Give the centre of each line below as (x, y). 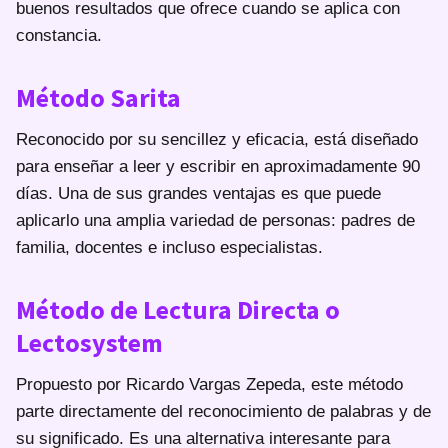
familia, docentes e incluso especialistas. (169, 247)
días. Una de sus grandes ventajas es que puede (198, 193)
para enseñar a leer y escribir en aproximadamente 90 (218, 166)
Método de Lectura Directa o (178, 309)
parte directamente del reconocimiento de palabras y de (223, 411)
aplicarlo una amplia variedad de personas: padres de (215, 220)
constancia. (59, 35)
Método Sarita (98, 97)
